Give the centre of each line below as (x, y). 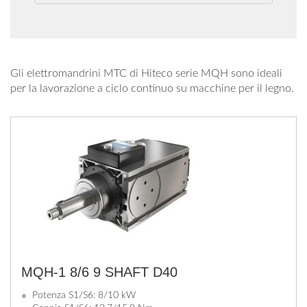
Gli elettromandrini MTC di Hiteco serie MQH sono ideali (146, 73)
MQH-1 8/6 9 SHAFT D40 (99, 272)
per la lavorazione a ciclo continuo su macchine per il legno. (152, 88)
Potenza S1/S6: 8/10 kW (84, 295)
